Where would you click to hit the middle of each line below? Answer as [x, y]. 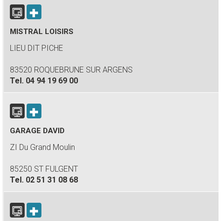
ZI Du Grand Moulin [42, 147]
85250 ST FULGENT [44, 169]
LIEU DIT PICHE [37, 48]
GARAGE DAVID [37, 131]
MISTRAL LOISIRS [42, 32]
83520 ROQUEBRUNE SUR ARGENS [71, 70]
